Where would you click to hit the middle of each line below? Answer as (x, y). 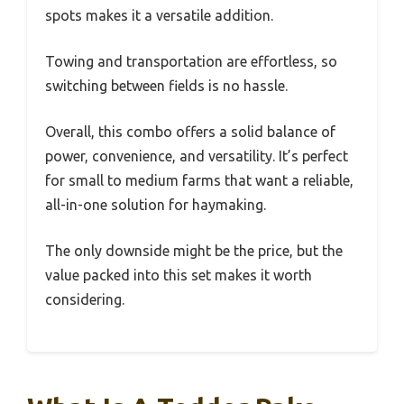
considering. (85, 300)
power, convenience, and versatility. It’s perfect (197, 156)
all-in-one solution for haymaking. (156, 205)
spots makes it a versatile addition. (159, 16)
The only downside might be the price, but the (194, 251)
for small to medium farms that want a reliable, (199, 181)
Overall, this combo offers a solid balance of (190, 132)
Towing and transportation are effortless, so (191, 62)
